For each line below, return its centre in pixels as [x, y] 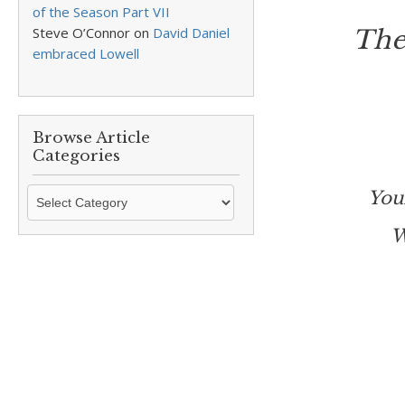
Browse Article [91, 138]
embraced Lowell [86, 53]
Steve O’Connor [81, 33]
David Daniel [191, 33]
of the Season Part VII [101, 12]
